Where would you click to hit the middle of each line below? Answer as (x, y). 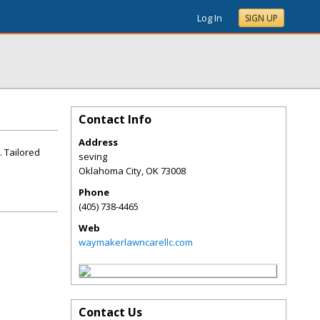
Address (98, 142)
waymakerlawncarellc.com (136, 242)
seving (93, 156)
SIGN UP (261, 18)
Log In (210, 18)
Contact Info (115, 119)
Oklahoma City (110, 171)
